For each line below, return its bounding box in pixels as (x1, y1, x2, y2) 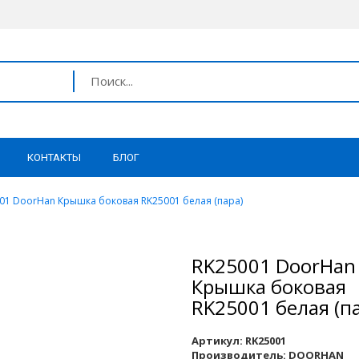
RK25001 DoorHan (192, 252, 356, 279)
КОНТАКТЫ (26, 151, 81, 164)
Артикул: (192, 333, 243, 348)
